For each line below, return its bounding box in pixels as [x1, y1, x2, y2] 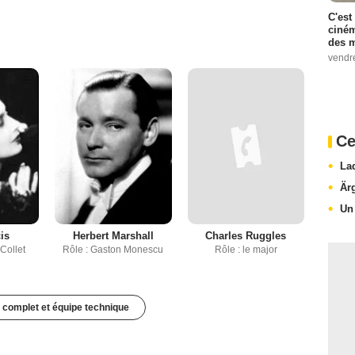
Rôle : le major [214, 244, 277, 256]
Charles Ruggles [205, 230, 287, 242]
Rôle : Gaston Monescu [63, 244, 164, 256]
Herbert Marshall [72, 230, 154, 242]
